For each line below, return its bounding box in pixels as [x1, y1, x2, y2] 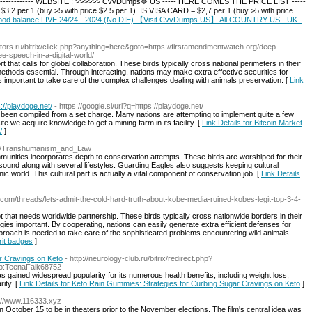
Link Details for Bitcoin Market [202, 118, 302, 127]
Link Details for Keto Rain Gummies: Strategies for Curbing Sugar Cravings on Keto [19, 279, 300, 288]
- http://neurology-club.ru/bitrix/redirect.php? [65, 254, 212, 263]
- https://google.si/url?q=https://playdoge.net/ [54, 102, 203, 110]
